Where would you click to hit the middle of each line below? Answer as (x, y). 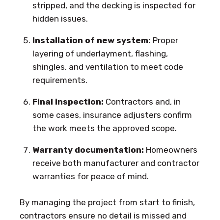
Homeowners (170, 150)
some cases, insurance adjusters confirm (112, 115)
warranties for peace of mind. (90, 177)
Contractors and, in (142, 102)
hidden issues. (60, 19)
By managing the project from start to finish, (107, 202)
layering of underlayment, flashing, (100, 54)
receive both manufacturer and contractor (116, 163)
